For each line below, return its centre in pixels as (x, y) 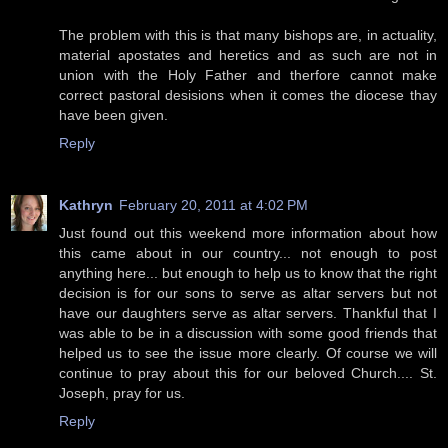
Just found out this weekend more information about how (248, 233)
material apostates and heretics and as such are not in (248, 55)
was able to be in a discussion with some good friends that (248, 333)
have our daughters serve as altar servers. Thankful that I (248, 313)
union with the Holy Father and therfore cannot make (248, 75)
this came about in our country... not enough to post (248, 253)
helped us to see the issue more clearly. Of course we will (248, 353)
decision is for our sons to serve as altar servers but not (248, 293)
